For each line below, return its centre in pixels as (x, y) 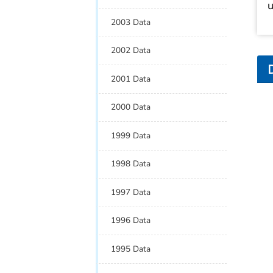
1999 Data (131, 135)
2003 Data (131, 22)
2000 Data (131, 107)
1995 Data (131, 249)
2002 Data (131, 51)
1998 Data (131, 164)
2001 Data (131, 79)
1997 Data (131, 192)
